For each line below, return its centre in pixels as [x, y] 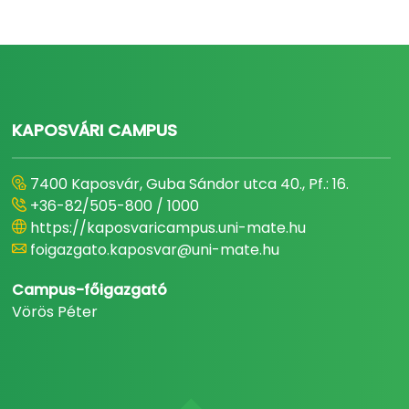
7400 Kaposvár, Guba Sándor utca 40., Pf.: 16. [190, 184]
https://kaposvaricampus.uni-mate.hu [168, 228]
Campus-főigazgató [90, 290]
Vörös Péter [55, 312]
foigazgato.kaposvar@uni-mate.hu [155, 250]
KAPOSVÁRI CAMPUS [95, 130]
